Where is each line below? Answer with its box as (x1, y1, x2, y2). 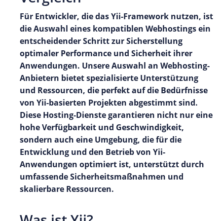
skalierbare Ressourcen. (20, 184, 114, 195)
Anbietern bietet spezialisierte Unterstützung (20, 73, 198, 84)
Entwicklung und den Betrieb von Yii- (20, 147, 165, 158)
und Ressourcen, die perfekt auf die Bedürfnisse (20, 85, 208, 96)
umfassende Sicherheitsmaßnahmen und (20, 171, 184, 183)
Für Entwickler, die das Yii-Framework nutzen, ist (20, 11, 213, 22)
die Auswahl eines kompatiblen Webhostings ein (20, 23, 211, 35)
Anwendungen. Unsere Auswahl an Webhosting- (20, 60, 210, 72)
